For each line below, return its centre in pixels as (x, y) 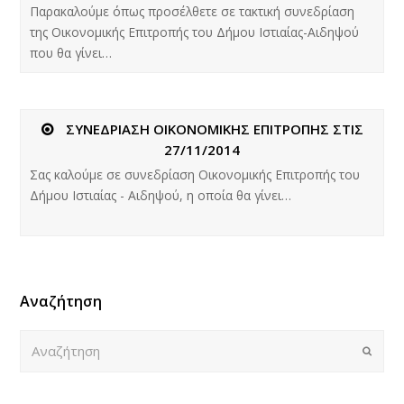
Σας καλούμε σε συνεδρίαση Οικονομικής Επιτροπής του (195, 174)
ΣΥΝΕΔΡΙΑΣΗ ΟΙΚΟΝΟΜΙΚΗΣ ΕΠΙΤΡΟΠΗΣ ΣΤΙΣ (214, 129)
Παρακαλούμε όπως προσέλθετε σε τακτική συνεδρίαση (193, 11)
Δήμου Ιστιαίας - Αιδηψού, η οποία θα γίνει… (161, 195)
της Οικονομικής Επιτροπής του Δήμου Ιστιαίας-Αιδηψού (195, 32)
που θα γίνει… (71, 52)
